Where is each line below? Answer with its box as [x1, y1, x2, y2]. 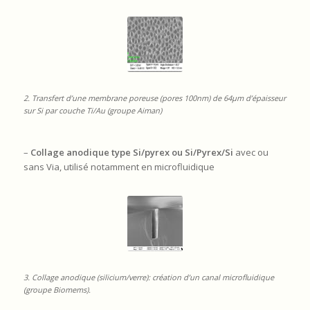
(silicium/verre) [96, 271, 148, 282]
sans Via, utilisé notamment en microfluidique [23, 160, 215, 173]
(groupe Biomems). [23, 284, 91, 295]
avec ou [232, 145, 268, 158]
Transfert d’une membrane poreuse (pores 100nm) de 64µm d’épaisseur [31, 93, 286, 104]
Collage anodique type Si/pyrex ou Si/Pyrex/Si [30, 145, 233, 158]
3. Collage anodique [23, 271, 97, 282]
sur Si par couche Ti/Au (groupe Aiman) [23, 105, 162, 116]
